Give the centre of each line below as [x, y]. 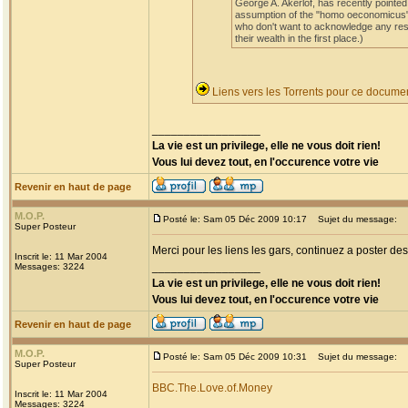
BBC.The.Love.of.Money [212, 388]
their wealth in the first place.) [299, 38]
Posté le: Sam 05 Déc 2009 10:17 [235, 219]
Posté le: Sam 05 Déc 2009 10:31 [235, 357]
